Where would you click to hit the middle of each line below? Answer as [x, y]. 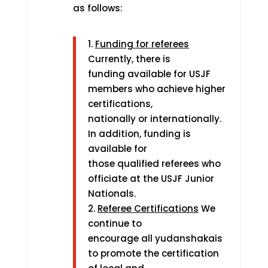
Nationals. [112, 194]
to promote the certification [153, 253]
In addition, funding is [139, 134]
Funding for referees [142, 44]
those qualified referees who [154, 164]
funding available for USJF [149, 74]
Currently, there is [129, 59]
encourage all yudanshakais [155, 238]
